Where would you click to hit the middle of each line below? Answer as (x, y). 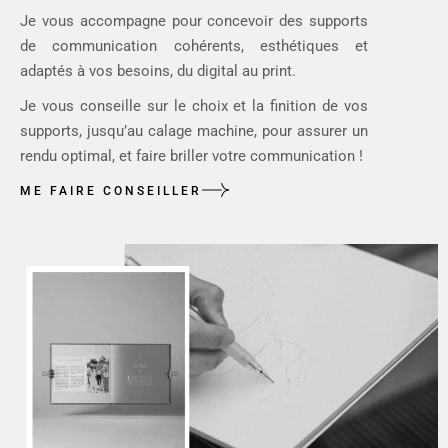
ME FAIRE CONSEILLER (111, 190)
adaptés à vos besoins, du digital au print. (158, 71)
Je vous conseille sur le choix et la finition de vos (194, 106)
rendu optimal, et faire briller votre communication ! (191, 156)
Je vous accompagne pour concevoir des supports (194, 21)
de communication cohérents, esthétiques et (194, 46)
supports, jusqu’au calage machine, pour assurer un (194, 131)
